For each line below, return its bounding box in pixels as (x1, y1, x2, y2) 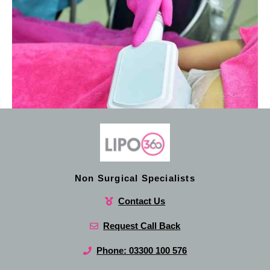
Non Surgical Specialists (75, 173, 195, 184)
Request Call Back (103, 221, 181, 231)
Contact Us (118, 196, 166, 207)
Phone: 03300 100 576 (96, 245, 187, 256)
